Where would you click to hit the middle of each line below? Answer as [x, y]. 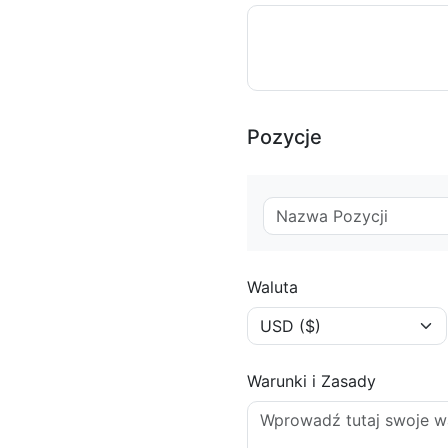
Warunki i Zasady [311, 381]
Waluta [272, 287]
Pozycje [284, 137]
